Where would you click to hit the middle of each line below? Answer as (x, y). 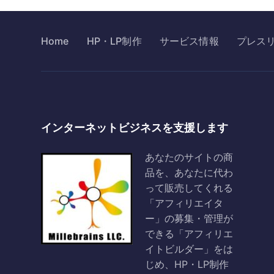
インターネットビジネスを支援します (135, 128)
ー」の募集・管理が (189, 218)
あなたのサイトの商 (189, 157)
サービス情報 (189, 41)
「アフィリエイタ (184, 203)
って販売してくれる (189, 188)
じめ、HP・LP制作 (187, 264)
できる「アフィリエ (189, 234)
